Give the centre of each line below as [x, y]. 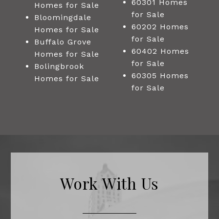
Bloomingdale [63, 17]
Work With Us [109, 183]
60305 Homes [160, 75]
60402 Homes [160, 51]
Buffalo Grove [63, 42]
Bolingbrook [59, 66]
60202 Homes [160, 26]
